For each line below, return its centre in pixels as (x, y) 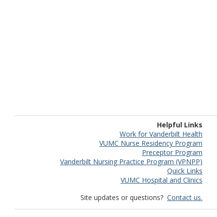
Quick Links (185, 171)
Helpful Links (180, 125)
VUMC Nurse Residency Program (151, 143)
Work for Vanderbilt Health (161, 134)
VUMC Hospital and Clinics (162, 180)
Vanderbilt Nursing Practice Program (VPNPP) (131, 162)
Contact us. (185, 197)
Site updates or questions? (124, 197)
